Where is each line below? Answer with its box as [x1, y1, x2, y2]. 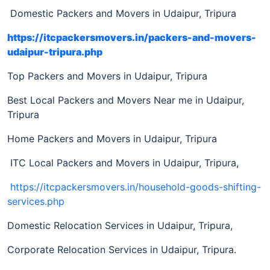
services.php [7, 195, 64, 207]
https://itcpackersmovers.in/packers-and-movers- [7, 31, 256, 43]
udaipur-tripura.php [7, 45, 102, 58]
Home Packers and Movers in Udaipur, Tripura [7, 132, 217, 145]
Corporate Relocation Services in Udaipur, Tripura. [7, 243, 236, 256]
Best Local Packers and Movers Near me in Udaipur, [7, 93, 244, 106]
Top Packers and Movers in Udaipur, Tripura [7, 69, 210, 82]
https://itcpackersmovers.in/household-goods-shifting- [10, 180, 261, 193]
